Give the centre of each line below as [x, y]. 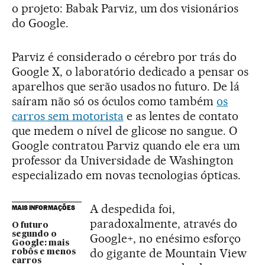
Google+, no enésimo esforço [165, 238]
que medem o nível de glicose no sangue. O [125, 130]
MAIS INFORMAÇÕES [43, 207]
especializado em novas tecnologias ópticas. [127, 175]
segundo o [34, 234]
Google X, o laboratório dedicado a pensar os [130, 71]
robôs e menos [44, 252]
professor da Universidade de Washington [123, 160]
